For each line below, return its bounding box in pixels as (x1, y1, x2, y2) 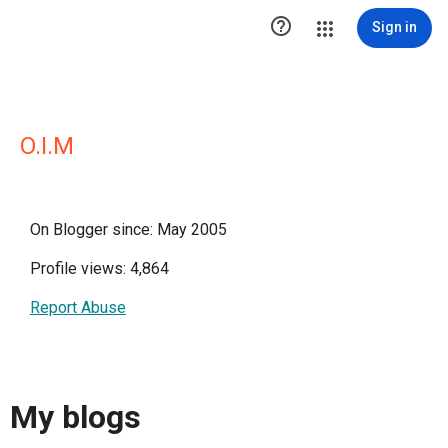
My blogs (10, 398, 141, 437)
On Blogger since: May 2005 (30, 220, 227, 239)
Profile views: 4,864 (30, 259, 169, 278)
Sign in (372, 19, 417, 35)
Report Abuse (30, 298, 126, 317)
